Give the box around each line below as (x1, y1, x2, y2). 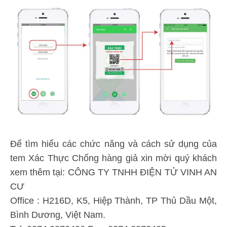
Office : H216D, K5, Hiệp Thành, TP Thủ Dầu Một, (10, 196, 217, 206)
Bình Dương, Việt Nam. (10, 210, 105, 220)
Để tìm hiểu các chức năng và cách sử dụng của (10, 139, 217, 149)
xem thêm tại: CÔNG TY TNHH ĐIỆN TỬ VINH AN (10, 167, 217, 178)
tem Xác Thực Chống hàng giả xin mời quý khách (10, 153, 217, 164)
